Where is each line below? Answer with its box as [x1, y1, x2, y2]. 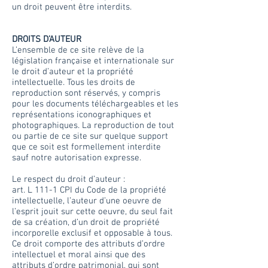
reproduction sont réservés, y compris [12, 88, 160, 99]
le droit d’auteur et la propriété [12, 66, 133, 77]
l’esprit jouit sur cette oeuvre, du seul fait [12, 206, 173, 217]
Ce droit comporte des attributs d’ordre [12, 239, 165, 249]
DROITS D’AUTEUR [12, 34, 81, 45]
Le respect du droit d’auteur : [12, 174, 125, 185]
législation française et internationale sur [12, 56, 174, 66]
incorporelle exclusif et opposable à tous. [12, 228, 172, 239]
